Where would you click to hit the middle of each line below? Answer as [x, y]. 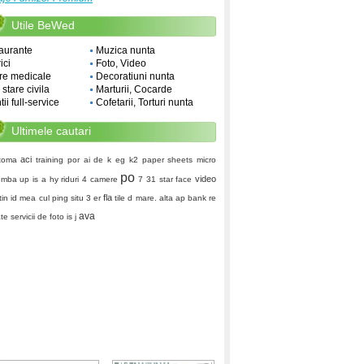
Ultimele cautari [51, 131]
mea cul [35, 198]
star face [175, 179]
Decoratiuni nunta [135, 76]
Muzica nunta [126, 50]
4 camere [100, 179]
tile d [124, 198]
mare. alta [154, 198]
